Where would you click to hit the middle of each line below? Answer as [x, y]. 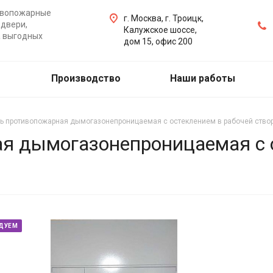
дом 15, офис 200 [158, 41]
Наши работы [203, 78]
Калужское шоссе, [161, 30]
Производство [86, 78]
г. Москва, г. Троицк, [164, 18]
